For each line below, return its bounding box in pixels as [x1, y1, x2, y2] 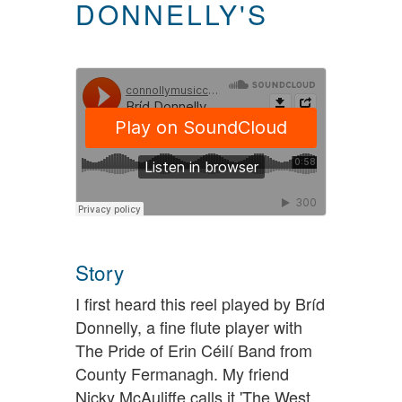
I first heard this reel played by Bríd [75, 291, 325, 315]
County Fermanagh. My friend [75, 361, 289, 385]
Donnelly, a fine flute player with [75, 314, 302, 338]
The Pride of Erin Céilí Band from [75, 337, 312, 362]
